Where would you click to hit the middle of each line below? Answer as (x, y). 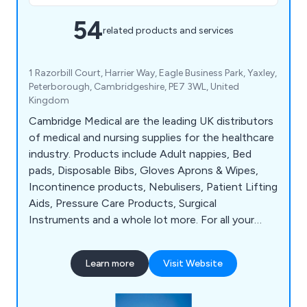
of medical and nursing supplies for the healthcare (151, 137)
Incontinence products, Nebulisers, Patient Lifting (153, 186)
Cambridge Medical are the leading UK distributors (151, 121)
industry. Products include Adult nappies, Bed (140, 153)
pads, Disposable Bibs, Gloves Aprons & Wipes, (144, 170)
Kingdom (49, 100)
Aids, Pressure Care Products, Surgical (123, 203)
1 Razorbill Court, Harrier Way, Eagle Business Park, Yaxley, (153, 73)
